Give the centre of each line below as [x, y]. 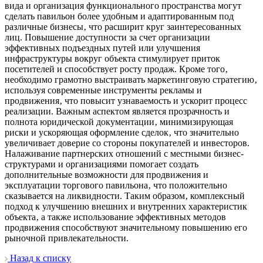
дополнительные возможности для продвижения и [107, 174]
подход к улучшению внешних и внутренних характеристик [126, 206]
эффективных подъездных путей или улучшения [102, 48]
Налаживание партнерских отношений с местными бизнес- [124, 153]
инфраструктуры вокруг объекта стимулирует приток [112, 58]
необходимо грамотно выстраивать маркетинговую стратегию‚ [131, 79]
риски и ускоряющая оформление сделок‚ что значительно [122, 132]
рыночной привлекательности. [67, 238]
